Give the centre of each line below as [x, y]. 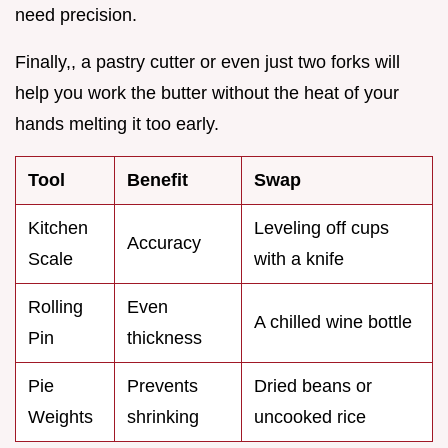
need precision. [76, 15]
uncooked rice [310, 417]
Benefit [157, 180]
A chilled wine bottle [333, 322]
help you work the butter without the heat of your [207, 93]
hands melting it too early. [117, 124]
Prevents [162, 386]
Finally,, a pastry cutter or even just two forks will [207, 62]
